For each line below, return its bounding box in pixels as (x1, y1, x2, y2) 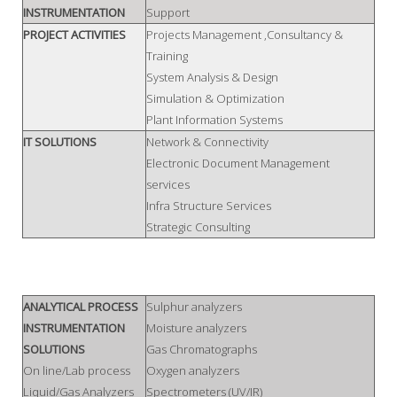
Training (146, 48, 188, 65)
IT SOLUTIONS (23, 134, 97, 151)
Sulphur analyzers (146, 299, 242, 315)
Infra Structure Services (146, 198, 271, 214)
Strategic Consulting (146, 219, 250, 236)
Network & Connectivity (146, 134, 269, 151)
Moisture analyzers (146, 320, 246, 337)
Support (146, 4, 190, 21)
